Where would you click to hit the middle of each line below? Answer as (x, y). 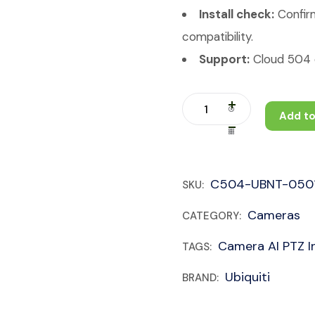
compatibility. (218, 37)
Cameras (274, 215)
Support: (224, 59)
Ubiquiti (247, 277)
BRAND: (202, 278)
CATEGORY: (213, 216)
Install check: (237, 14)
